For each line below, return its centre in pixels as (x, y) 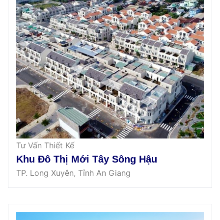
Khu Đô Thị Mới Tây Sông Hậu (87, 159)
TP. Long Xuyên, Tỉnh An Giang (73, 173)
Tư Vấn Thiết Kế (45, 145)
